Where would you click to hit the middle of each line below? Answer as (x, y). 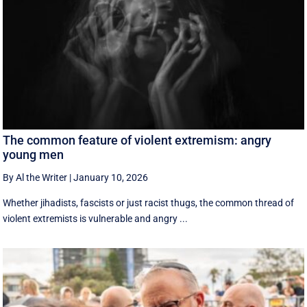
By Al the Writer (35, 177)
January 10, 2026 (111, 177)
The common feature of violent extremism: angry (137, 140)
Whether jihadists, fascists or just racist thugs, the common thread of (149, 202)
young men (34, 154)
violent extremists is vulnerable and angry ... (96, 218)
